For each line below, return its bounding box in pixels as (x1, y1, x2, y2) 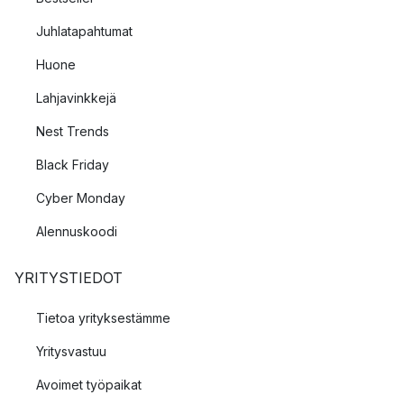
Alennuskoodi (36, 224, 117, 239)
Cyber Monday (36, 190, 125, 206)
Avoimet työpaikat (36, 377, 142, 392)
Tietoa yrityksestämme (36, 310, 170, 326)
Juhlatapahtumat (36, 23, 133, 39)
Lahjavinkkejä (36, 90, 116, 106)
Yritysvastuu (36, 344, 106, 359)
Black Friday (36, 157, 109, 172)
